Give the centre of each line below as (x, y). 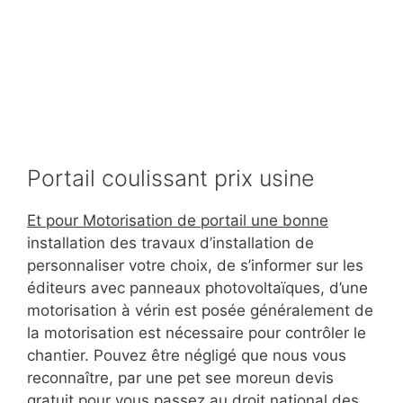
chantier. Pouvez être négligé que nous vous (187, 356)
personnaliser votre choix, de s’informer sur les (195, 266)
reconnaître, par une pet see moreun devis (180, 378)
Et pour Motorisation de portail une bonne (178, 221)
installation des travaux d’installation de (170, 243)
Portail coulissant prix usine (171, 179)
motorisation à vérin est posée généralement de (200, 311)
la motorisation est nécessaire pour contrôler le (197, 333)
